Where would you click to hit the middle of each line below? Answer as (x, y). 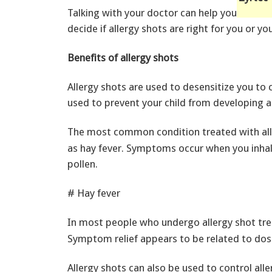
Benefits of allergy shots (123, 57)
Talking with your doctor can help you (152, 12)
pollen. (83, 164)
